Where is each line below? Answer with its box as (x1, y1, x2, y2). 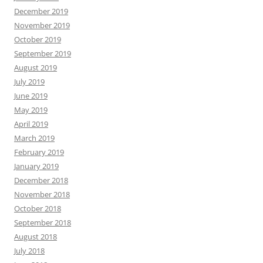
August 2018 (14, 231, 57, 242)
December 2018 (14, 175, 68, 186)
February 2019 (14, 147, 64, 158)
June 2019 (14, 90, 48, 102)
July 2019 (14, 76, 45, 87)
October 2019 (14, 34, 61, 45)
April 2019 (14, 119, 48, 130)
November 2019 (14, 20, 70, 31)
